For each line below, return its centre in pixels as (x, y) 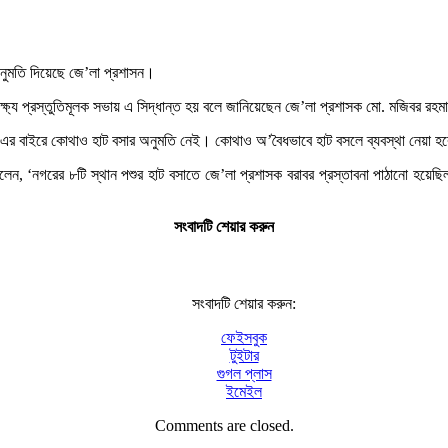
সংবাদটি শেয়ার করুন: (244, 303)
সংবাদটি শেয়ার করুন (224, 226)
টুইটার (244, 355)
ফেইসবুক (244, 337)
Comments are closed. (224, 425)
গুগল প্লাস (244, 373)
